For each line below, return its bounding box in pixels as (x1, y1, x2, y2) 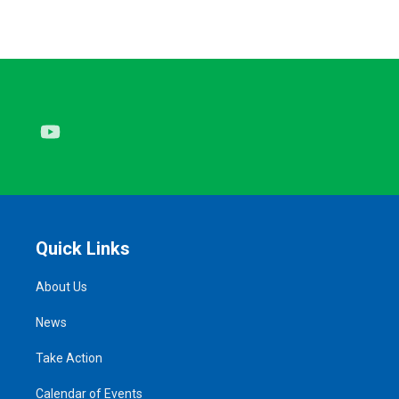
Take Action (36, 350, 102, 365)
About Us (36, 279, 87, 294)
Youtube (64, 124, 114, 141)
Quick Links (36, 237, 130, 259)
